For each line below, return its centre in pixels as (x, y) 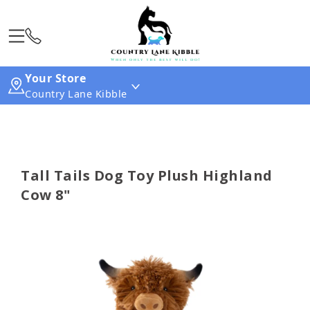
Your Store (55, 78)
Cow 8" (45, 195)
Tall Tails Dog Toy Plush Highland (147, 175)
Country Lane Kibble (76, 94)
